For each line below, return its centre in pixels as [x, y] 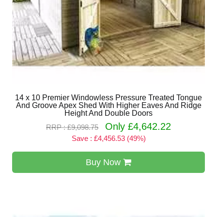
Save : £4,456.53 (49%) [108, 138]
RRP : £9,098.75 [72, 127]
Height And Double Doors [108, 113]
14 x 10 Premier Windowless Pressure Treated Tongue [108, 98]
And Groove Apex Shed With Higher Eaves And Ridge [108, 105]
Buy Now [104, 162]
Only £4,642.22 [138, 126]
